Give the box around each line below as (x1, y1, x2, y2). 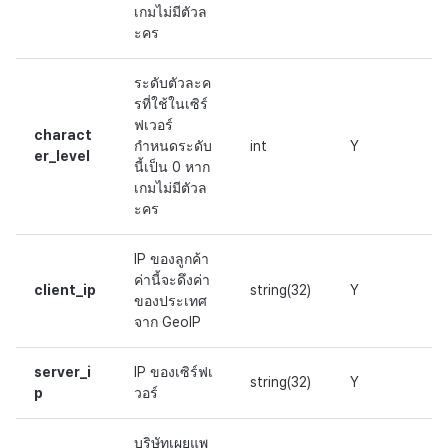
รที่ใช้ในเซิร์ (134, 96, 208, 113)
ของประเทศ (134, 293, 207, 310)
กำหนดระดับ (134, 138, 212, 155)
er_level (34, 148, 90, 165)
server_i (34, 364, 91, 381)
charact (34, 127, 92, 144)
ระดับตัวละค (134, 75, 211, 92)
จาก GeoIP (134, 314, 201, 331)
